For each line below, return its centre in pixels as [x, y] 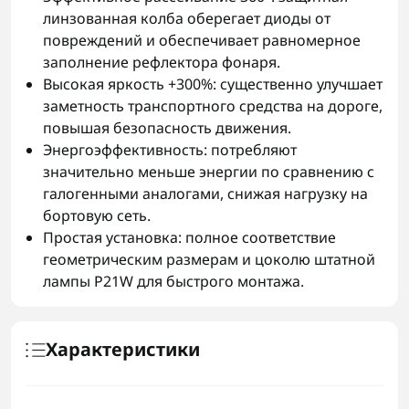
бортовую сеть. [97, 215]
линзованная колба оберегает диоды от [187, 18]
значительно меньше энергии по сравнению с [209, 172]
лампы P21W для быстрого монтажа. [174, 281]
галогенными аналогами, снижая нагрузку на [206, 194]
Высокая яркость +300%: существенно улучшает [213, 84]
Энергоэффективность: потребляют [170, 150]
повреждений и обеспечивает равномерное [202, 40]
